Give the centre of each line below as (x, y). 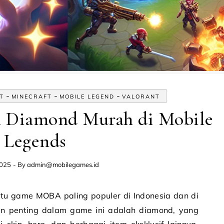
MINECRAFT (32, 96)
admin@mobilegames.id (63, 164)
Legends (35, 141)
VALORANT (141, 96)
